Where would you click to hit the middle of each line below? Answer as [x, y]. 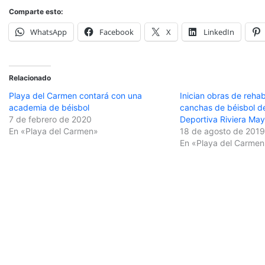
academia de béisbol [49, 107]
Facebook [117, 32]
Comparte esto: [36, 11]
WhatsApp [49, 32]
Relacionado [30, 77]
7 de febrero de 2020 [50, 119]
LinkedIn [219, 32]
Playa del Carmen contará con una [75, 95]
